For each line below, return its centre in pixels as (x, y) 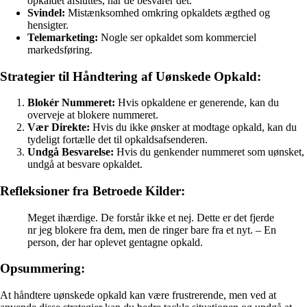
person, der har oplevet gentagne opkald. (115, 242)
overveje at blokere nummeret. (93, 115)
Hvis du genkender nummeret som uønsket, (209, 152)
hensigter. (48, 25)
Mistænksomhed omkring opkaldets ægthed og (168, 12)
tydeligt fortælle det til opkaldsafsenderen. (118, 140)
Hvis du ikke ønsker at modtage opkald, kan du (193, 127)
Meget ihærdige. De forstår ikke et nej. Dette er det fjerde (151, 217)
